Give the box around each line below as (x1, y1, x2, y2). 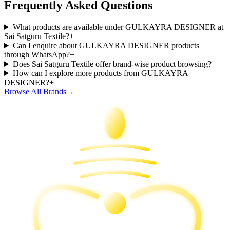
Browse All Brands (4, 87, 66, 96)
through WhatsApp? (4, 50, 70, 59)
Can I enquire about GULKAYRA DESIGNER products (12, 41, 199, 50)
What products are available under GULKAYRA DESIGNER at (12, 22, 223, 31)
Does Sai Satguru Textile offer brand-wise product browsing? (12, 59, 212, 68)
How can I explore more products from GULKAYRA (12, 68, 188, 78)
